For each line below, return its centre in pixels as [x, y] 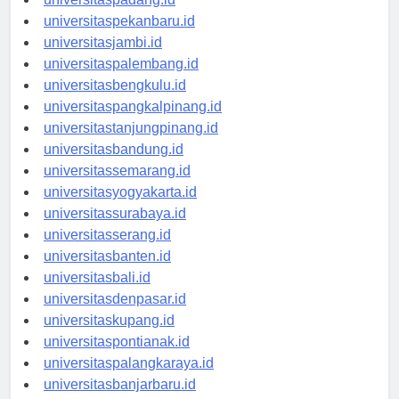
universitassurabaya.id [115, 230]
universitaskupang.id [109, 337]
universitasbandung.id [114, 166]
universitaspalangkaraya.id [129, 379]
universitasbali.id [97, 294]
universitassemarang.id [117, 187]
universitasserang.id [107, 251]
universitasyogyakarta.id [120, 208]
